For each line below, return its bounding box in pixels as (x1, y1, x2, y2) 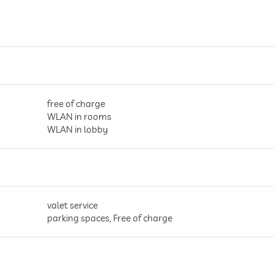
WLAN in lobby (46, 124, 108, 135)
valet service (46, 199, 98, 211)
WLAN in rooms (46, 111, 111, 122)
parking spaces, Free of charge (46, 212, 172, 224)
